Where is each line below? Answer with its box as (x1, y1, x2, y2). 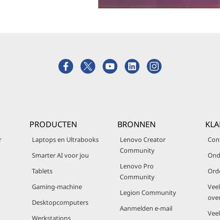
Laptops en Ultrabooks (32, 135, 99, 144)
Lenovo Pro (120, 162, 154, 170)
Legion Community (120, 188, 176, 197)
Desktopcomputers (32, 198, 88, 207)
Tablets (32, 166, 53, 175)
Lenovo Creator (120, 135, 165, 144)
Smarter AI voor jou (32, 151, 89, 160)
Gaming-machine (32, 182, 82, 191)
